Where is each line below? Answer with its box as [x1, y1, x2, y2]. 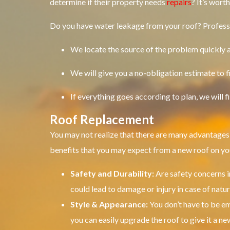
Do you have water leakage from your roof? [50, 20, 203, 30]
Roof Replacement [50, 111, 154, 127]
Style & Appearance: [70, 199, 148, 209]
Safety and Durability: [70, 168, 154, 178]
